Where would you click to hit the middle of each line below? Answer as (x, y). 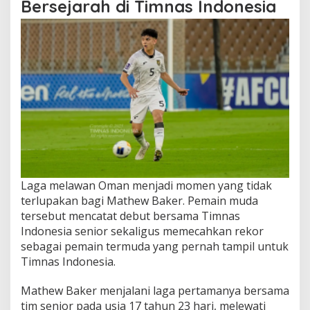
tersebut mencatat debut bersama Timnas (130, 216)
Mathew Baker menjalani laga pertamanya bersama (155, 291)
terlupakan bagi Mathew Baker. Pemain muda (139, 201)
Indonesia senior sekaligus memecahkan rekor (142, 231)
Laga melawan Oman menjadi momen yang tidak (146, 185)
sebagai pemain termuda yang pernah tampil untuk (155, 246)
